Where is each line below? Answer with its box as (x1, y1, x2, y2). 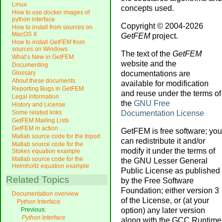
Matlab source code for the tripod (12, 133, 100, 140)
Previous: (21, 206, 46, 214)
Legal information (12, 93, 59, 101)
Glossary (12, 69, 36, 77)
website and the (121, 59, 176, 68)
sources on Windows (12, 46, 68, 53)
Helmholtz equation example (12, 163, 89, 170)
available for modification (121, 79, 209, 88)
